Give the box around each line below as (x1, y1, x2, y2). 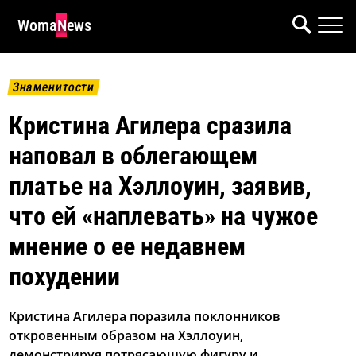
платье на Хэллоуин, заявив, (9, 171, 312, 202)
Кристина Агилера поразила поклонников (9, 308, 281, 326)
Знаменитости (11, 79, 96, 95)
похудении (9, 261, 121, 292)
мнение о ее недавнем (9, 231, 246, 262)
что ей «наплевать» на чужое (9, 201, 319, 232)
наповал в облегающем (9, 141, 258, 172)
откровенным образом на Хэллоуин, (9, 327, 244, 345)
